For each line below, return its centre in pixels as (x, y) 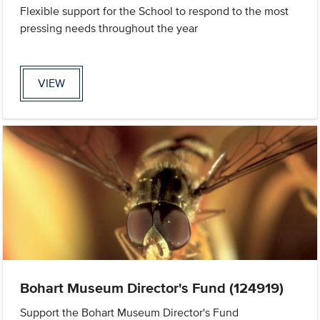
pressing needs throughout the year (109, 29)
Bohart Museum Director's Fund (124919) (152, 287)
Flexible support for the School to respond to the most (155, 11)
